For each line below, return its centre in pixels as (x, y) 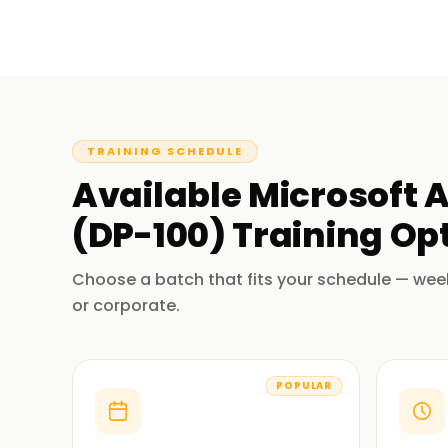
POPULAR (304, 385)
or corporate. (126, 305)
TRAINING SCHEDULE (165, 151)
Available (160, 195)
